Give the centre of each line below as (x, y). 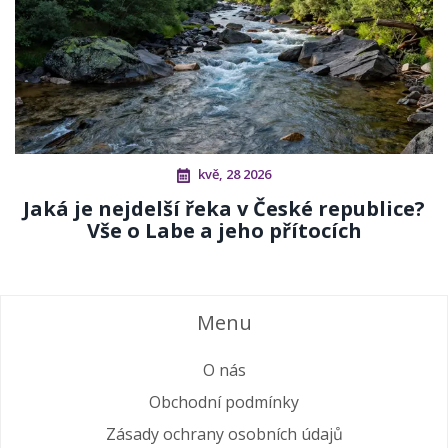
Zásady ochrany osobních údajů (224, 433)
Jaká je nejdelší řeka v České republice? (224, 209)
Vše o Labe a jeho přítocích (224, 231)
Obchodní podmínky (224, 401)
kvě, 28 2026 (234, 174)
